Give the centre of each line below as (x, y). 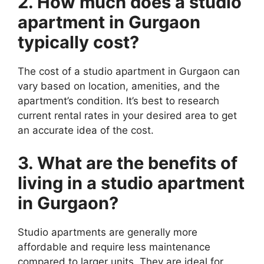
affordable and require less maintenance (114, 247)
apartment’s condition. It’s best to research (118, 101)
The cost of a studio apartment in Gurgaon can (129, 72)
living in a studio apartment (131, 183)
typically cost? (78, 42)
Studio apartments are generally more (108, 232)
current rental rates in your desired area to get (127, 116)
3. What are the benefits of (128, 163)
